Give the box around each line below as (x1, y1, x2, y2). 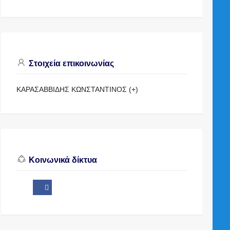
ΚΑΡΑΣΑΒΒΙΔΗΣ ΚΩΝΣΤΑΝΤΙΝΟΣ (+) (16, 85, 139, 93)
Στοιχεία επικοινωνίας (27, 59, 114, 68)
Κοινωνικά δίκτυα (27, 156, 98, 165)
